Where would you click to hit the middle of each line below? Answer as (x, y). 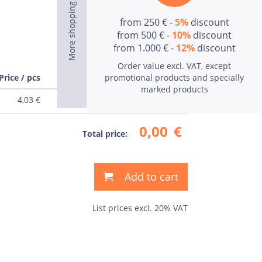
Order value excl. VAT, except (174, 66)
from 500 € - (144, 35)
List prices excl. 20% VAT (140, 208)
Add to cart (151, 177)
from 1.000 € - (144, 48)
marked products (174, 89)
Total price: (105, 134)
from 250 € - (147, 22)
